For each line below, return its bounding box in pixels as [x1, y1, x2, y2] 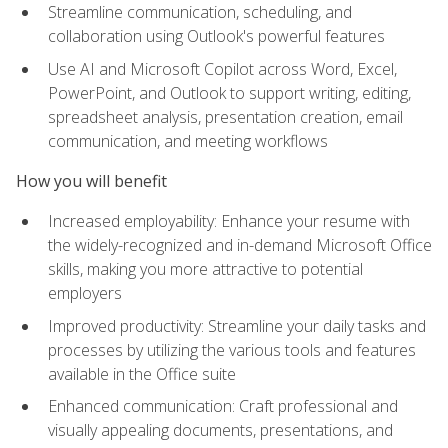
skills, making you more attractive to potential [48, 258, 363, 281]
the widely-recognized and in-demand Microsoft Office [48, 234, 432, 257]
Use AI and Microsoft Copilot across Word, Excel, [48, 57, 397, 80]
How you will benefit [16, 170, 167, 193]
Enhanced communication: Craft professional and [48, 395, 398, 418]
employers [48, 282, 122, 305]
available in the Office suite [48, 362, 236, 385]
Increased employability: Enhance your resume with [48, 210, 410, 233]
